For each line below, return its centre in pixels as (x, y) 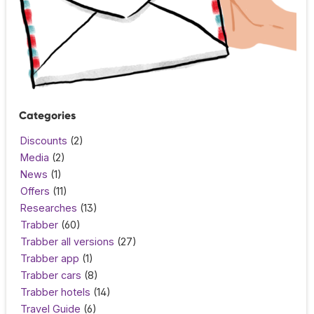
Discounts (44, 141)
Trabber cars (51, 275)
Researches (49, 208)
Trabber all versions (67, 242)
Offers (35, 191)
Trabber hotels (55, 292)
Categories (47, 116)
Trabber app (50, 259)
